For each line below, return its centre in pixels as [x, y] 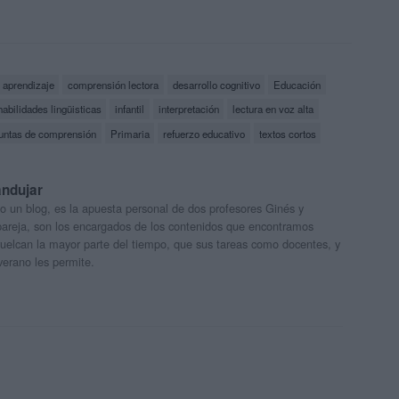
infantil [130, 109]
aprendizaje [28, 85]
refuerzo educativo [204, 133]
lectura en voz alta [273, 109]
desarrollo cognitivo [216, 85]
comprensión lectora [114, 85]
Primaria [130, 133]
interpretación [188, 109]
